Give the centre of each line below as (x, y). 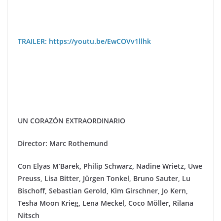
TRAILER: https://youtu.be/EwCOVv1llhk (84, 41)
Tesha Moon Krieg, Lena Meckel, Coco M (86, 203)
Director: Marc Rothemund (63, 143)
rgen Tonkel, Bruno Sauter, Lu (140, 178)
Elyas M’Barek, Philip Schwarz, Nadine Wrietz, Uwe (117, 166)
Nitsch (29, 215)
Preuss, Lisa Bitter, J (51, 178)
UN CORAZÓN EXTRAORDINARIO (72, 121)
